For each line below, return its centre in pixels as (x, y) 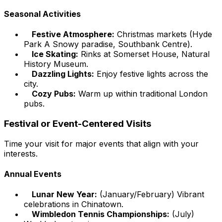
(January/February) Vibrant (151, 194)
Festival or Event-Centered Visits (78, 124)
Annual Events (33, 174)
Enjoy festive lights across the (151, 74)
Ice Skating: (55, 54)
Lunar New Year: (64, 194)
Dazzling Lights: (63, 74)
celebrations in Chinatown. (74, 204)
